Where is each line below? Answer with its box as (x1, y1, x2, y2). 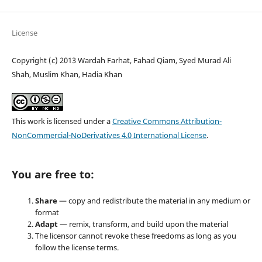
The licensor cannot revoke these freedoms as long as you (35, 230, 236, 241)
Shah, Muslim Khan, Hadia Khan (11, 68, 122, 80)
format (35, 206, 59, 218)
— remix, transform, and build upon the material (59, 218, 228, 229)
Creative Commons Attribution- (112, 115, 222, 126)
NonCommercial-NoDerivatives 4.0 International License (11, 129, 206, 140)
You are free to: (11, 167, 94, 181)
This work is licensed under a (11, 115, 112, 126)
